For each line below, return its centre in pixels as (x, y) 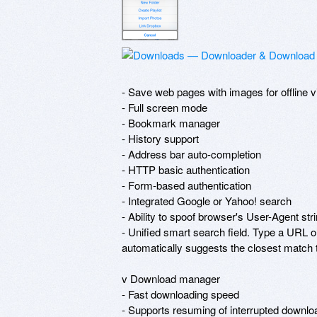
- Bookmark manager (171, 122)
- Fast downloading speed (180, 294)
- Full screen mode (165, 107)
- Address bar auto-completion (191, 154)
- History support (160, 138)
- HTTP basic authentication (186, 169)
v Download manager (171, 278)
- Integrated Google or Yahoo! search (207, 200)
